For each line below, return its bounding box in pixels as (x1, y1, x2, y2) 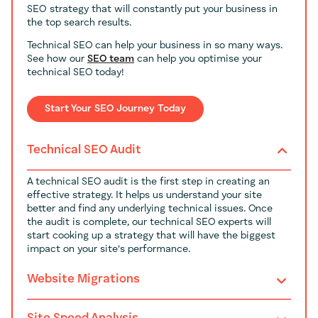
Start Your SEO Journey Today (45, 103, 186, 114)
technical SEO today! (27, 67, 124, 77)
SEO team (87, 53, 134, 64)
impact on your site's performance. (27, 243, 190, 254)
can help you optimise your (134, 53, 262, 64)
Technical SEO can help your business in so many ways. (27, 40, 283, 50)
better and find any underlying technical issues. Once (27, 203, 273, 214)
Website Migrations (27, 273, 140, 285)
